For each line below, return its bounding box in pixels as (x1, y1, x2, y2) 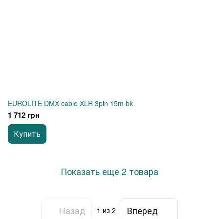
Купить (14, 128, 41, 139)
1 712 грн (8, 109, 40, 120)
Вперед (127, 203, 158, 217)
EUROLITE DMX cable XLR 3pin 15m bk (8, 98, 133, 108)
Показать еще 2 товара (61, 164, 158, 177)
